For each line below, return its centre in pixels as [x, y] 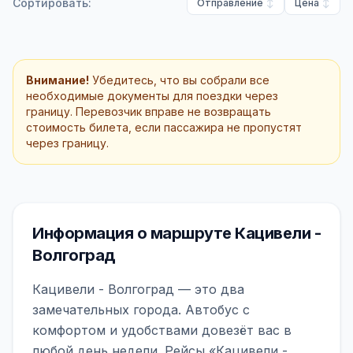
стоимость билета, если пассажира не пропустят [164, 127]
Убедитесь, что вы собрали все [179, 80]
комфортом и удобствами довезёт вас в [162, 330]
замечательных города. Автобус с [141, 310]
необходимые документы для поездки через [152, 96]
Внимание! [58, 80]
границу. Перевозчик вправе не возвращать [149, 111]
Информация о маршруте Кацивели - [176, 233]
